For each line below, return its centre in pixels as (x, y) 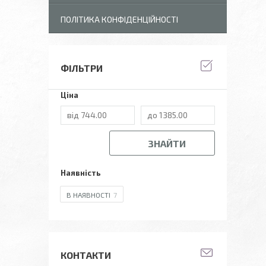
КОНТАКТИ (86, 255)
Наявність (81, 173)
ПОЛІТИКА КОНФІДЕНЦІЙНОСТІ (119, 19)
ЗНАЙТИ (167, 143)
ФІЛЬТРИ (82, 68)
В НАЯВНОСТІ (88, 195)
